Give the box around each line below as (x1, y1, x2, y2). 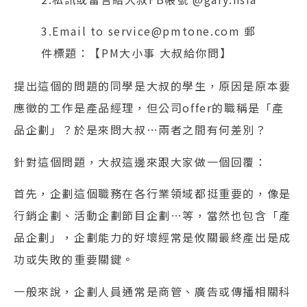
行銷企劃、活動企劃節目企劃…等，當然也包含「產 (14, 207, 291, 224)
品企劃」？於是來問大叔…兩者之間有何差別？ (14, 121, 267, 138)
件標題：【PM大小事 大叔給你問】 (41, 45, 232, 62)
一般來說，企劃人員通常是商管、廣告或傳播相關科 (14, 282, 291, 299)
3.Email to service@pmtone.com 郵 (41, 23, 256, 40)
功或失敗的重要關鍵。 (14, 251, 135, 268)
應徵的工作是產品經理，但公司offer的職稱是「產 (14, 99, 285, 116)
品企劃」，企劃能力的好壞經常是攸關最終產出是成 (14, 229, 291, 246)
